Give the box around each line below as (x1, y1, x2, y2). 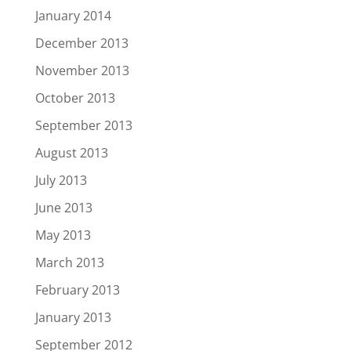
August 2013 (34, 144, 108, 161)
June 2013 (34, 199, 92, 216)
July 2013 (34, 172, 87, 189)
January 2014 (34, 7, 111, 24)
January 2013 (34, 309, 111, 326)
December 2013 (34, 34, 128, 52)
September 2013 (34, 117, 132, 134)
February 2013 (34, 281, 120, 299)
